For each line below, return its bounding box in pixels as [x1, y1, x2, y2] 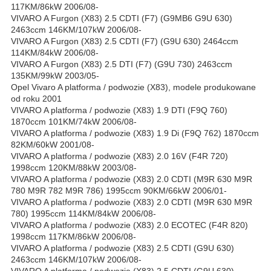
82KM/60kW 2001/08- [11, 140, 94, 150]
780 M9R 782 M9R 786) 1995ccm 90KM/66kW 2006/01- [11, 186, 227, 196]
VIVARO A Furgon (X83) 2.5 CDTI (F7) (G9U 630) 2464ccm [11, 36, 238, 47]
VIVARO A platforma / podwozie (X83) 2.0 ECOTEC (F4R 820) [11, 220, 248, 230]
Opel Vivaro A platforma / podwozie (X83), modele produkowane [11, 82, 256, 93]
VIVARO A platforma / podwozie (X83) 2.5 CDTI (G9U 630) [11, 243, 234, 253]
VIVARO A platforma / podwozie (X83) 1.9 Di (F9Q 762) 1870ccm [11, 128, 259, 139]
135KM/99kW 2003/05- [11, 71, 99, 81]
